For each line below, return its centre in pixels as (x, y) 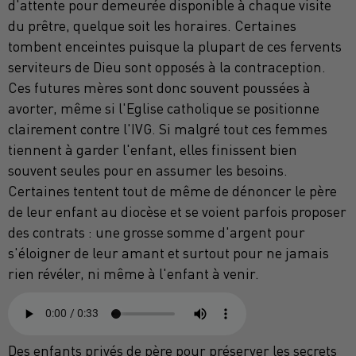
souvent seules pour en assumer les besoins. (148, 170)
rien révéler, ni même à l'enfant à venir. (133, 273)
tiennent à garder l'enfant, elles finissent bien (153, 149)
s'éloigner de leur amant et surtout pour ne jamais (168, 253)
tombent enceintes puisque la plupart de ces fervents (175, 46)
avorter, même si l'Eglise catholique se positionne (164, 108)
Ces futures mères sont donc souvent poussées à (159, 87)
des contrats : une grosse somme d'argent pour (157, 232)
